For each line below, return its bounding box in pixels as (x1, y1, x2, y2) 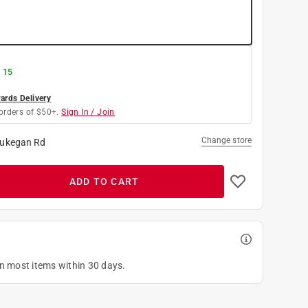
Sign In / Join (61, 107, 115, 117)
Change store (201, 135, 252, 145)
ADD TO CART (69, 175, 140, 187)
